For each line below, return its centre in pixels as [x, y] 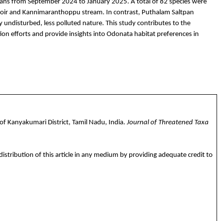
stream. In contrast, [111, 13]
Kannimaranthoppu [51, 13]
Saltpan [182, 13]
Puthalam [156, 13]
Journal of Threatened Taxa [167, 122]
